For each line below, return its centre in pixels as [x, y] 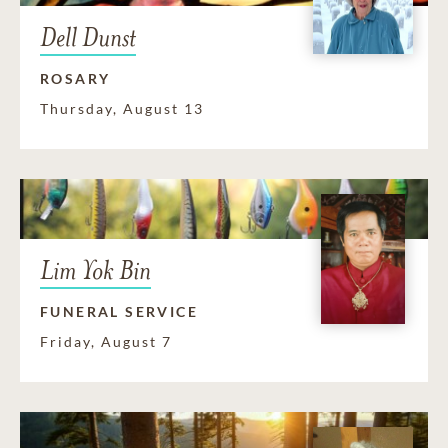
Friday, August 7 [106, 341]
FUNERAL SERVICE [119, 311]
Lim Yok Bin [95, 270]
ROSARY [75, 78]
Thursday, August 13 [122, 108]
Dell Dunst [88, 37]
